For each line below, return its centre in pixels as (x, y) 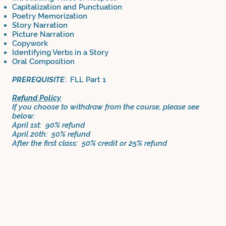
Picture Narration (43, 34)
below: (24, 116)
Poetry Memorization (51, 16)
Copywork (30, 43)
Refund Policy (37, 98)
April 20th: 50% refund (51, 134)
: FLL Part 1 (86, 79)
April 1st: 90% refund (49, 125)
